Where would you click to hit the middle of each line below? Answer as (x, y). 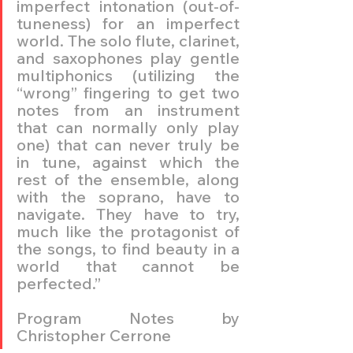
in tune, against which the (128, 162)
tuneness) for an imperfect (128, 23)
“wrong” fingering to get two (128, 92)
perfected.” (59, 283)
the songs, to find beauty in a (128, 248)
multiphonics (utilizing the (128, 75)
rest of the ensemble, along (128, 179)
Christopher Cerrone (94, 335)
